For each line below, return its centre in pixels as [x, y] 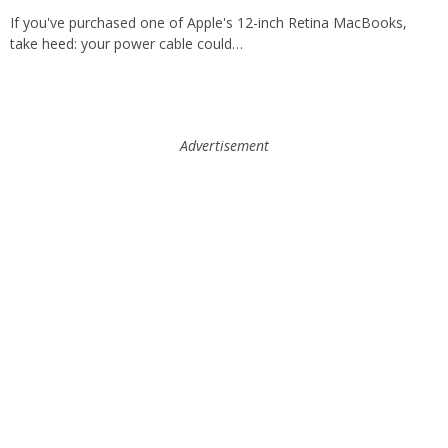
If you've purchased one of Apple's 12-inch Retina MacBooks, [208, 23]
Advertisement [224, 145]
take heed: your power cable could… [126, 44]
